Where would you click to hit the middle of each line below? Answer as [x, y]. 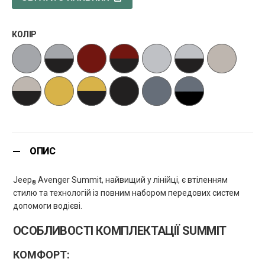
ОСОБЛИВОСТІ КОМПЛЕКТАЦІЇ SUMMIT [120, 231]
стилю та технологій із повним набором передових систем [126, 193]
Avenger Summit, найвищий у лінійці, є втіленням [132, 180]
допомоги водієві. [48, 206]
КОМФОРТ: [41, 255]
